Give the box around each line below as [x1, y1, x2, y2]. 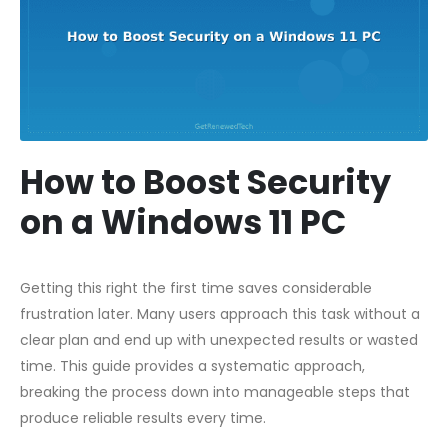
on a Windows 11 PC [20, 199, 346, 247]
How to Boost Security [20, 159, 391, 207]
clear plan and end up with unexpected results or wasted [20, 330, 418, 351]
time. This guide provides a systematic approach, [20, 356, 365, 377]
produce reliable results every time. [20, 408, 266, 429]
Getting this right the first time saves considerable [20, 278, 372, 299]
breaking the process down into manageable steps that [20, 382, 410, 403]
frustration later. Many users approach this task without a [20, 304, 420, 325]
